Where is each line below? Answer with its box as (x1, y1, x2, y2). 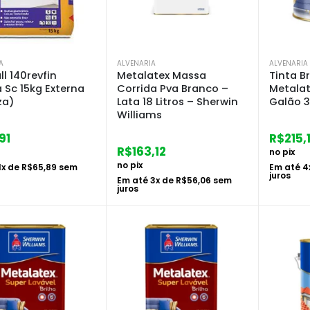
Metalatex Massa (117, 68, 206, 82)
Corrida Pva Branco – (117, 81, 228, 95)
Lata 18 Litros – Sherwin (117, 94, 238, 109)
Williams (117, 107, 162, 122)
